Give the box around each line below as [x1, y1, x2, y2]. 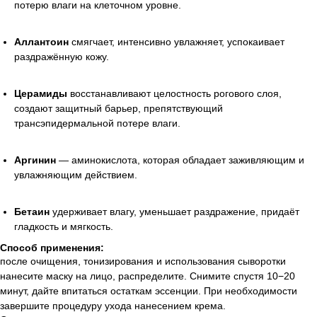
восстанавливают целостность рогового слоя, [67, 87, 282, 99]
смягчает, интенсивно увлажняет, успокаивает [69, 35, 284, 47]
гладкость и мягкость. [14, 220, 113, 232]
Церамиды [14, 87, 67, 99]
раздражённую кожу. [14, 50, 109, 62]
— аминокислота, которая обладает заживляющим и [56, 154, 304, 166]
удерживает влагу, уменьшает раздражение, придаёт [50, 205, 299, 217]
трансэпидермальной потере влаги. [14, 117, 180, 129]
